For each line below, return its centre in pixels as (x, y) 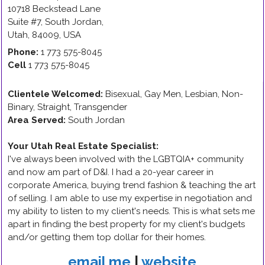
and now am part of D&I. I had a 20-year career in (111, 172)
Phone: (23, 52)
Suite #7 (24, 22)
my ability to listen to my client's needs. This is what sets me (131, 211)
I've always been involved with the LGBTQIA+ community (126, 159)
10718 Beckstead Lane (54, 9)
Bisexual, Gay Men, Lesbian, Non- (174, 94)
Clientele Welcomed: (55, 94)
